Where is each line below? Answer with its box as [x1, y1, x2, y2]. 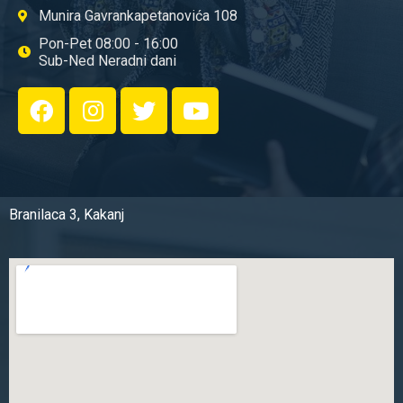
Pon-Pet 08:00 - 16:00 [38, 35, 178, 53]
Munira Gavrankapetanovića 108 [38, 7, 237, 25]
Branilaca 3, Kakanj [9, 206, 124, 224]
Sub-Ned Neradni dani [38, 52, 176, 70]
